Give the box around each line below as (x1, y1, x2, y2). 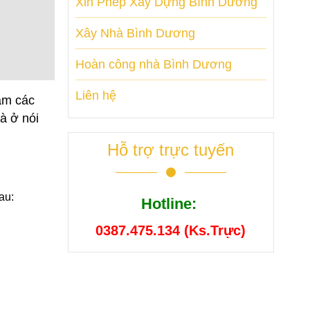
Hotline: (140, 194, 201, 212)
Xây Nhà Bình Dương (75, 26, 195, 40)
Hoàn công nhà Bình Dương (75, 57, 232, 71)
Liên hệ (75, 88, 116, 102)
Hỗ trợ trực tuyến (107, 140, 235, 159)
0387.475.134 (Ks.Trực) (95, 222, 246, 238)
